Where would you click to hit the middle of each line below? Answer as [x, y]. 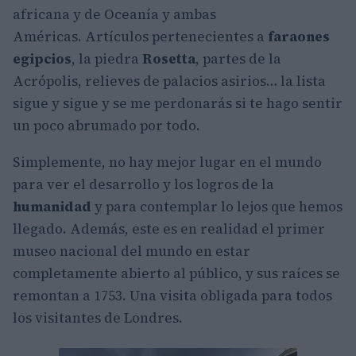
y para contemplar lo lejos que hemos [217, 207]
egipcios [42, 59]
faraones [299, 37]
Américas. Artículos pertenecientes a [140, 37]
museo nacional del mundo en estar [132, 251]
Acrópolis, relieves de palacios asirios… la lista [169, 81]
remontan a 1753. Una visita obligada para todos [172, 296]
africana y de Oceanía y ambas [114, 14]
